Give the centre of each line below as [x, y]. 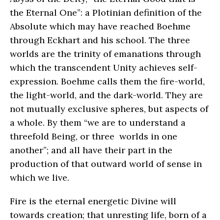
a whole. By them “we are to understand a [98, 122]
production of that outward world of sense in [106, 164]
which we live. [40, 177]
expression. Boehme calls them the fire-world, [107, 81]
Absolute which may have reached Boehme [100, 26]
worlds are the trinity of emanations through [105, 54]
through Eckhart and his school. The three [100, 40]
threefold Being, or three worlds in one [94, 136]
